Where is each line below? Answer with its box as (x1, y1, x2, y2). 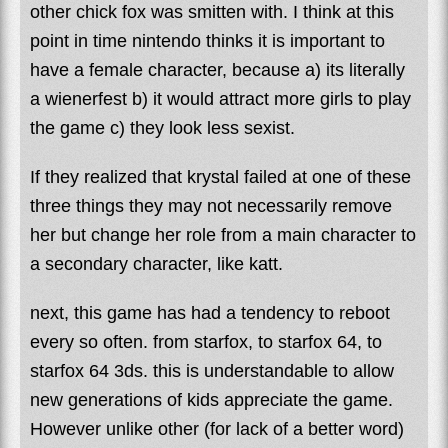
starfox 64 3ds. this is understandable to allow (30, 360, 394, 381)
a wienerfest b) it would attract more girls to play (30, 88, 411, 109)
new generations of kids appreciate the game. (30, 389, 393, 410)
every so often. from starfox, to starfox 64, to (30, 331, 382, 352)
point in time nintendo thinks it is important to (30, 30, 385, 51)
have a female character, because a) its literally (30, 59, 405, 80)
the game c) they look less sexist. (30, 117, 295, 138)
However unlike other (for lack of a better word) (30, 418, 404, 439)
